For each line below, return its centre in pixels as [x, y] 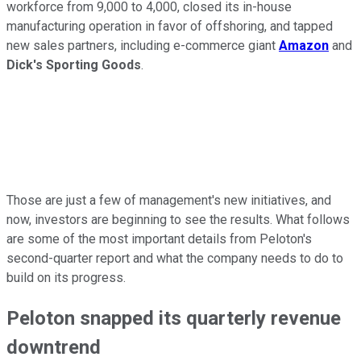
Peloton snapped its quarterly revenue [174, 318]
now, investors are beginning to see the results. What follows [178, 219]
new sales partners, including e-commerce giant [143, 45]
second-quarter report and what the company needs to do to [175, 258]
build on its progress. [66, 277]
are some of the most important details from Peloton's [159, 239]
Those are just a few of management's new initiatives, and [169, 200]
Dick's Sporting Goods [74, 64]
